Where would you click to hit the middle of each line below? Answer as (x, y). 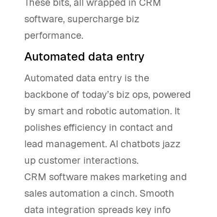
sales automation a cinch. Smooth (99, 194)
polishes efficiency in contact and (99, 128)
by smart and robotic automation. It (102, 111)
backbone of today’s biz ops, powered (108, 95)
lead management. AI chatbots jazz (102, 144)
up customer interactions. (81, 161)
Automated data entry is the (87, 78)
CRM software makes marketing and (106, 177)
